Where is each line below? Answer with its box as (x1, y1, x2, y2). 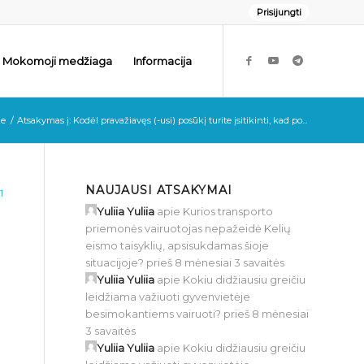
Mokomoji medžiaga (2, 54, 112, 67)
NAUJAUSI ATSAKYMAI (85, 183, 233, 197)
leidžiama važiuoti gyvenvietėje (85, 290, 251, 303)
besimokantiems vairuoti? (85, 307, 222, 320)
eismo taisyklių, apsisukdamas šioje (85, 239, 270, 252)
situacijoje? (85, 256, 145, 269)
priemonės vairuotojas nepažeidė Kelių (85, 222, 292, 235)
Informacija (133, 54, 192, 67)
